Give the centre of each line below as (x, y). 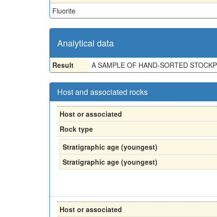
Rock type (76, 129)
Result (63, 65)
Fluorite (64, 11)
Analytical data (85, 43)
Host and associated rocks (102, 92)
